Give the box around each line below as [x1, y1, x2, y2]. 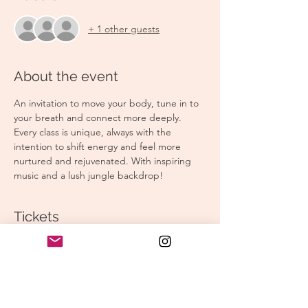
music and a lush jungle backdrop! [14, 169, 163, 181]
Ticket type [14, 274, 62, 287]
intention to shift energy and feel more [14, 140, 184, 153]
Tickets [14, 208, 59, 225]
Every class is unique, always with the [14, 126, 174, 138]
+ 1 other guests [88, 22, 159, 35]
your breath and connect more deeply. [14, 111, 184, 124]
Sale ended [23, 254, 66, 263]
